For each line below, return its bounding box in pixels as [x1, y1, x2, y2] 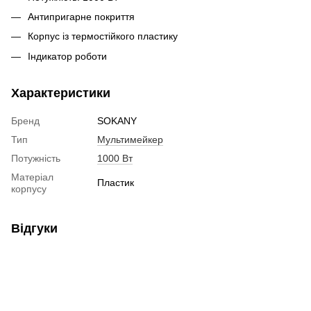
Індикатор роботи [28, 50, 107, 62]
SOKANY [97, 115, 137, 126]
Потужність [11, 152, 60, 164]
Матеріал [11, 171, 53, 183]
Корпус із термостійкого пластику [28, 31, 178, 42]
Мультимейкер [97, 133, 163, 145]
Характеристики [11, 85, 110, 100]
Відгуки [11, 221, 58, 235]
